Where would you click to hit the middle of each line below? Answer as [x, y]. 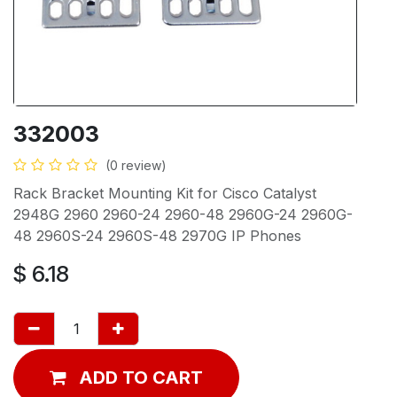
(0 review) [136, 165]
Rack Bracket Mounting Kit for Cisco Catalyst [165, 193]
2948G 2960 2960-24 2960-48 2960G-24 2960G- [183, 214]
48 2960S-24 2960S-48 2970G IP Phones [157, 235]
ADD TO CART [141, 377]
